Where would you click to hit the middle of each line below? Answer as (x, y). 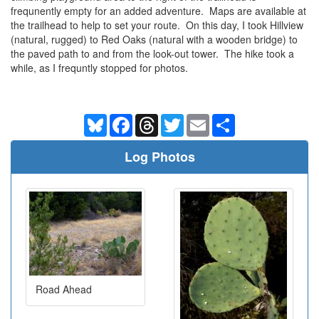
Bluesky (124, 119)
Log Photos (159, 156)
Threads (177, 119)
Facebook (155, 119)
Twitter (199, 119)
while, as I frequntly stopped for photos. (99, 67)
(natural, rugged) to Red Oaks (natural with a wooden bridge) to (154, 39)
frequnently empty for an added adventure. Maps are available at (158, 10)
